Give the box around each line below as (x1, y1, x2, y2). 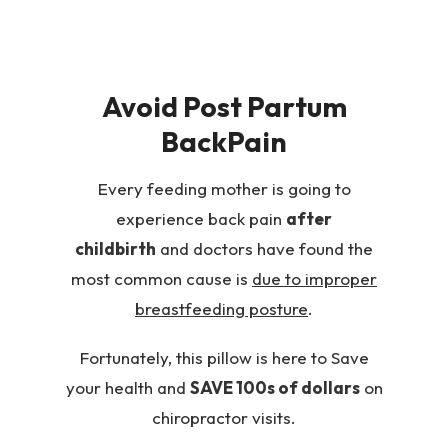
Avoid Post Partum (101, 89, 347, 125)
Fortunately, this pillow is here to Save (79, 346, 369, 368)
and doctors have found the (156, 238, 373, 260)
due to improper (252, 268, 377, 290)
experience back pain (116, 208, 286, 230)
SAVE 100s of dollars (189, 376, 360, 398)
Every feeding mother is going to (97, 178, 351, 200)
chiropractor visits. (152, 406, 296, 428)
